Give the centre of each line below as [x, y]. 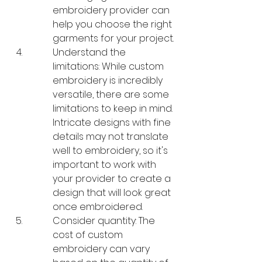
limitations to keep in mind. [114, 108]
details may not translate [112, 136]
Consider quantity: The [105, 220]
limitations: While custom [109, 66]
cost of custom [89, 235]
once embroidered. [98, 206]
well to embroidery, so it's [111, 150]
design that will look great [113, 192]
